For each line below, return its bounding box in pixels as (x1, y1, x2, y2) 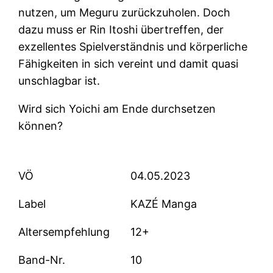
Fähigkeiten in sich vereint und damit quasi (18, 57, 239, 71)
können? (18, 119, 63, 133)
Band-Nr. (18, 253, 66, 267)
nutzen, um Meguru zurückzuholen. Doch (18, 6, 231, 19)
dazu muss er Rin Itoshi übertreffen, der (18, 23, 224, 37)
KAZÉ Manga (130, 197, 197, 211)
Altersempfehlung (18, 225, 110, 239)
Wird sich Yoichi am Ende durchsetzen (18, 102, 216, 116)
